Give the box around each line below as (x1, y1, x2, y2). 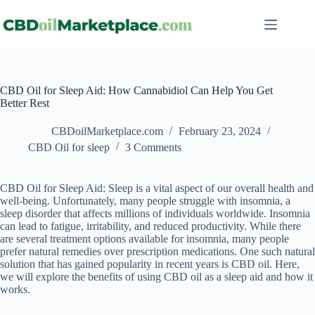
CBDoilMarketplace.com (51, 125, 163, 138)
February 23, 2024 (179, 125, 261, 138)
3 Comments (125, 141, 181, 153)
